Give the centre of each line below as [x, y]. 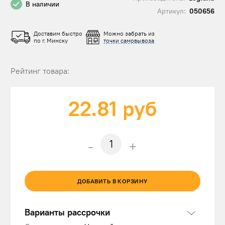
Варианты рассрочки [67, 212]
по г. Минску [51, 40]
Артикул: [171, 11]
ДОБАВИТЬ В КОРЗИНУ [113, 181]
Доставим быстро [58, 33]
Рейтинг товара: [40, 71]
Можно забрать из [129, 33]
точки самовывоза [129, 40]
